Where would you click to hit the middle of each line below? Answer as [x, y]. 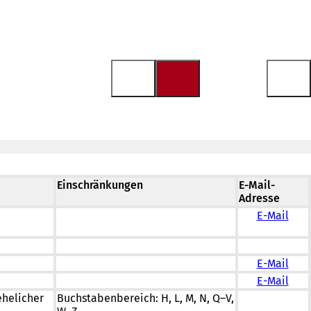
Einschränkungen [100, 185]
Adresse [259, 198]
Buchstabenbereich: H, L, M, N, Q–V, [145, 298]
